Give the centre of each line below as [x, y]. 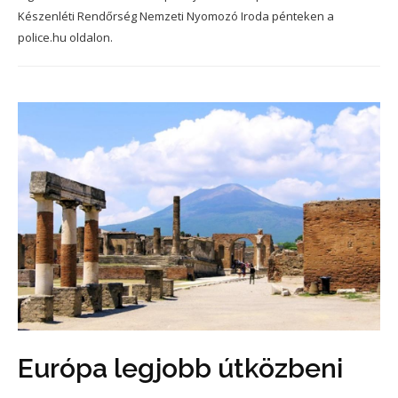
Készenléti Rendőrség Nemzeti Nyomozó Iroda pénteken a [176, 16]
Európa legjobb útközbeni [180, 368]
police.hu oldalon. [65, 37]
